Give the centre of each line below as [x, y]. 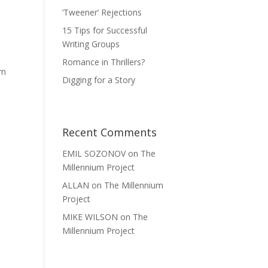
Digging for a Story [99, 80]
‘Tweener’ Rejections [102, 13]
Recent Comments [110, 133]
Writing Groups [91, 44]
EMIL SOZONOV [94, 154]
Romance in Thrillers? [104, 62]
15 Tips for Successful [105, 31]
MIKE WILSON [90, 217]
